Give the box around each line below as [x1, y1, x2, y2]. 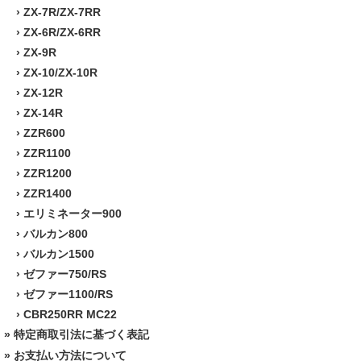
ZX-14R [23, 106, 63, 119]
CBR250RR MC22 [23, 307, 117, 321]
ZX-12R [23, 85, 63, 99]
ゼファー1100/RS [23, 287, 113, 301]
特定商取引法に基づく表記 [14, 327, 149, 341]
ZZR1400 [23, 186, 72, 200]
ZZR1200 [23, 166, 72, 180]
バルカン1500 [23, 247, 94, 260]
